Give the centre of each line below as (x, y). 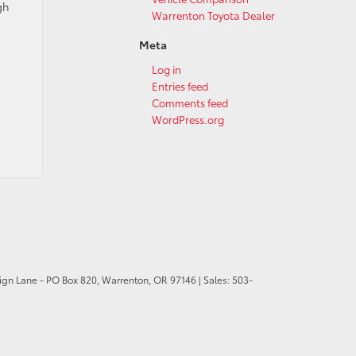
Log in (166, 69)
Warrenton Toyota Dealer (213, 15)
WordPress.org (188, 119)
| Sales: (214, 280)
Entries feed (180, 86)
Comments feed (190, 103)
